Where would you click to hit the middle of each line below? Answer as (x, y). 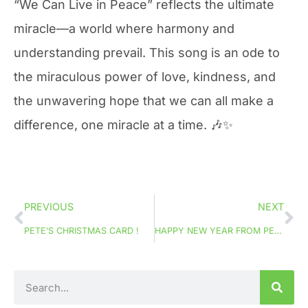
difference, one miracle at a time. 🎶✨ (123, 125)
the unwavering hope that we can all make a (144, 101)
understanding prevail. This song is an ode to (147, 53)
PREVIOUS (49, 207)
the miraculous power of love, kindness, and (145, 77)
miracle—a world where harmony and (124, 29)
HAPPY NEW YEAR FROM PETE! (278, 231)
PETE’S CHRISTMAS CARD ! (81, 231)
